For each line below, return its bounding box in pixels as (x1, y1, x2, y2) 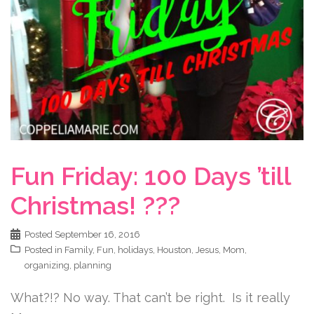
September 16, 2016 (55, 229, 140, 240)
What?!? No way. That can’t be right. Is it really (11, 290, 290, 305)
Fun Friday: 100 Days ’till (11, 161, 291, 191)
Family (64, 245, 93, 255)
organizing (25, 260, 69, 271)
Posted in (25, 245, 64, 255)
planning (74, 260, 111, 271)
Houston (157, 245, 191, 255)
